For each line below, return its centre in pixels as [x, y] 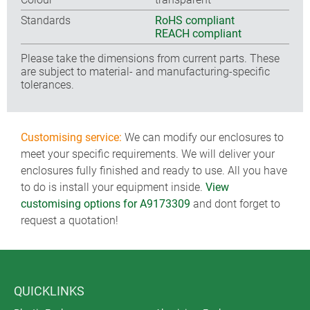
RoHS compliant [195, 20]
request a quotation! [70, 220]
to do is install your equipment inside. [113, 187]
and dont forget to [235, 204]
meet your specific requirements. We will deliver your [148, 154]
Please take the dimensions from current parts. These [150, 58]
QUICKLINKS [49, 291]
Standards [46, 20]
